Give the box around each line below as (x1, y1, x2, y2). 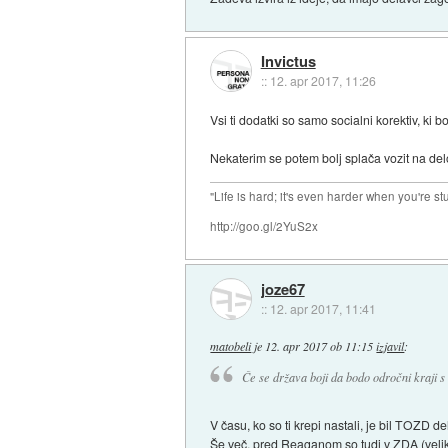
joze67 (260, 277, 305, 300)
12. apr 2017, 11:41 (269, 299, 376, 317)
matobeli (210, 338, 252, 355)
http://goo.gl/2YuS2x (210, 217, 319, 234)
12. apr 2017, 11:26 (269, 72, 376, 90)
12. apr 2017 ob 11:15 (265, 338, 374, 355)
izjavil (376, 338, 405, 355)
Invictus (260, 50, 316, 73)
